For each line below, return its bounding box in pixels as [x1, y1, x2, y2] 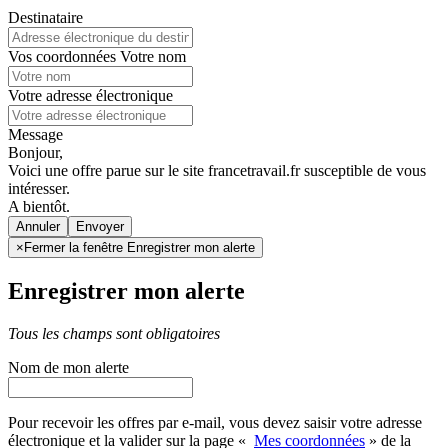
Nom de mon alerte [8, 358, 129, 376]
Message [8, 125, 63, 143]
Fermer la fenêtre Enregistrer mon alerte [24, 239, 255, 255]
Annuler [16, 218, 60, 234]
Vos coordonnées [8, 47, 120, 65]
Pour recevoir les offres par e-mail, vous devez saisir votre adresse [8, 413, 422, 431]
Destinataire [8, 8, 83, 26]
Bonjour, [8, 143, 63, 161]
